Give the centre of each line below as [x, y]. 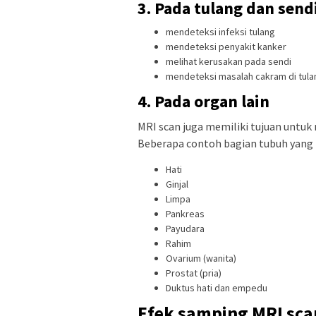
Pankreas [185, 213]
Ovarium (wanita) [201, 258]
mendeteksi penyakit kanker [226, 47]
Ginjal [177, 184]
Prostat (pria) [194, 273]
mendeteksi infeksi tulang [220, 32]
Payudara [185, 228]
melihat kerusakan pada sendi [229, 62]
